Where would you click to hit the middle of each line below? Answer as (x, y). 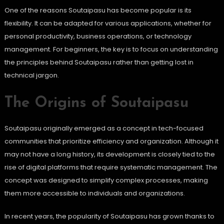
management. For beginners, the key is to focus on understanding (111, 49)
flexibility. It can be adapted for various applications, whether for (108, 23)
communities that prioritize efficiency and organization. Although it (111, 141)
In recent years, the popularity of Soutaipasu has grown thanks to (109, 216)
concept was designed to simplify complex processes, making (106, 180)
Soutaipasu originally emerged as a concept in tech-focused (104, 128)
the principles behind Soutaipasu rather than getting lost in (99, 62)
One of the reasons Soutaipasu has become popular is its (98, 10)
